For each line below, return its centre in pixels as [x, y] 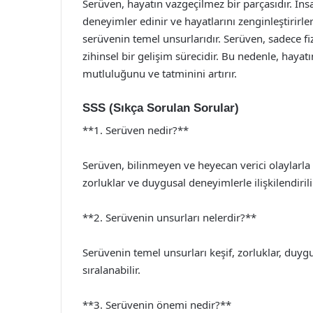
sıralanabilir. [111, 270]
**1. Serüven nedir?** [136, 130]
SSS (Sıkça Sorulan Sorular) [161, 108]
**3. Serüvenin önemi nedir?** [157, 305]
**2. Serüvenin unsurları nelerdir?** [169, 217]
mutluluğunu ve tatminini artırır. [160, 73]
